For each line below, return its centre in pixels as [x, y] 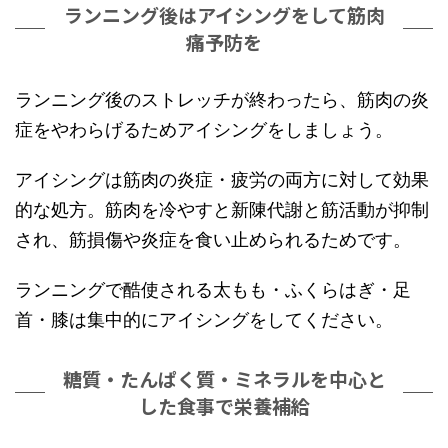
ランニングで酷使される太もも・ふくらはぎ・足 [213, 290]
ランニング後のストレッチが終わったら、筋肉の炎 [222, 100]
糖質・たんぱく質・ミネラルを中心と [224, 379]
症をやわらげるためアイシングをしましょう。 [204, 130]
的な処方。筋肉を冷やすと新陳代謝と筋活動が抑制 [222, 210]
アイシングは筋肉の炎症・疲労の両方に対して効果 [222, 180]
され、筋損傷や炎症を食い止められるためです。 [213, 240]
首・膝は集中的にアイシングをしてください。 [204, 320]
